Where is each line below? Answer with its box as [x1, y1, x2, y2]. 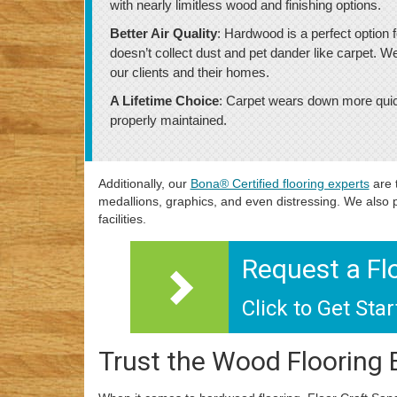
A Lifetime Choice [109, 93, 219, 108]
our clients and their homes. [109, 65, 269, 80]
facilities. [97, 212, 146, 226]
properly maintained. [109, 113, 227, 128]
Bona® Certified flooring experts [190, 176, 370, 191]
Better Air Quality [109, 26, 217, 41]
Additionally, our [97, 176, 191, 191]
